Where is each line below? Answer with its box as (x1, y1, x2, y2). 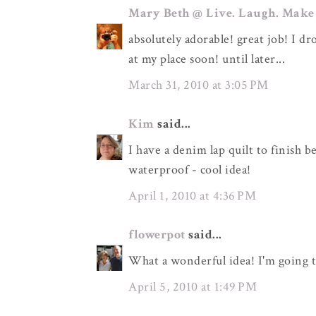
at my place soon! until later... (128, 51, 285, 67)
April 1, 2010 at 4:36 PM (128, 188, 256, 204)
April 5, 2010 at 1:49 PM (128, 279, 257, 295)
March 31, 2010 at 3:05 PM (128, 77, 269, 93)
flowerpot (128, 226, 186, 243)
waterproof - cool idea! (128, 162, 251, 178)
